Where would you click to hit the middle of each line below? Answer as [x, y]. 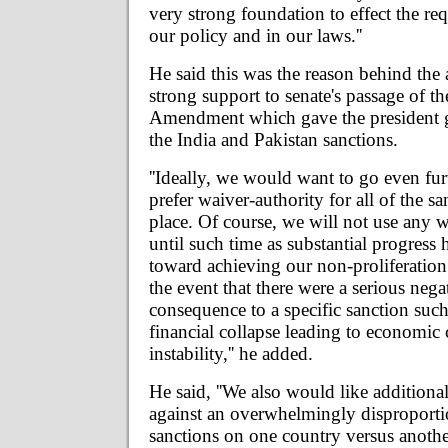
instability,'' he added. [231, 353]
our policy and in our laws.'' [255, 35]
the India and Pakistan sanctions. [273, 139]
